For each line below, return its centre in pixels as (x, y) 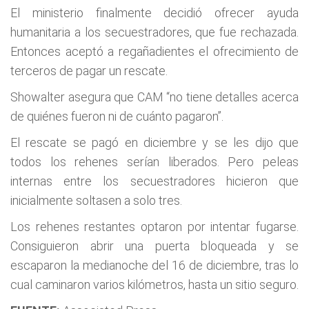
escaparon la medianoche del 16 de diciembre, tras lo (154, 265)
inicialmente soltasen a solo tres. (96, 200)
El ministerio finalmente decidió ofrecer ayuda (154, 13)
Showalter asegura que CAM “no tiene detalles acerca (154, 97)
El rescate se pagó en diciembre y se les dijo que (154, 142)
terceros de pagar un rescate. (89, 71)
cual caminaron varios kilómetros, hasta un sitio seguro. (154, 285)
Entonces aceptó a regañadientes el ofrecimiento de (154, 51)
